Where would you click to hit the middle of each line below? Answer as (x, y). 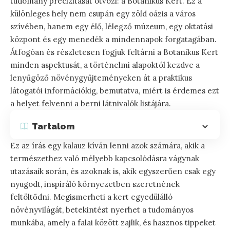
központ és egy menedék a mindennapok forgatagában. (113, 40)
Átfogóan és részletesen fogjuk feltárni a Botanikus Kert (114, 52)
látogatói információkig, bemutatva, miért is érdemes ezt (115, 91)
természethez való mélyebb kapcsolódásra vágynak (105, 159)
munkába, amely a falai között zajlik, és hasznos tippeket (113, 223)
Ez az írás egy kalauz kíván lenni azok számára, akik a (108, 146)
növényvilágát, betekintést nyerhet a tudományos (102, 210)
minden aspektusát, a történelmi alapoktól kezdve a (105, 65)
